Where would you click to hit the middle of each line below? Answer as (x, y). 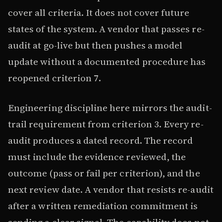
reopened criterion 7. (55, 78)
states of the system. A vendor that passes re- (106, 29)
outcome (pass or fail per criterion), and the (104, 173)
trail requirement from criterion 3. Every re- (106, 124)
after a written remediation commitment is (103, 205)
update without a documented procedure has (107, 62)
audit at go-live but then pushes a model (95, 45)
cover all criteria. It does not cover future (99, 13)
